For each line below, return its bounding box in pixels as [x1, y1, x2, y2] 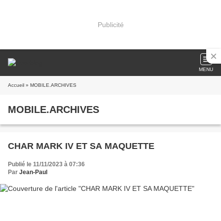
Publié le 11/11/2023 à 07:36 [8, 161, 85, 168]
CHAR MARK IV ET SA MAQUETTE [8, 141, 154, 151]
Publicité [97, 20, 124, 29]
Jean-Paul [19, 169, 47, 176]
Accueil [8, 82, 24, 88]
